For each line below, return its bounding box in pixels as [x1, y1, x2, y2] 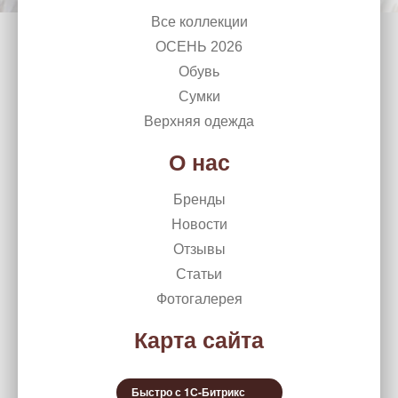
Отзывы [172, 242, 226, 257]
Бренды [172, 192, 226, 207]
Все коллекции [150, 14, 248, 29]
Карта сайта [134, 328, 264, 353]
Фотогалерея [155, 291, 243, 306]
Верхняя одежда [144, 114, 254, 129]
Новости [171, 217, 227, 232]
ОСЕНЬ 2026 [155, 39, 243, 54]
